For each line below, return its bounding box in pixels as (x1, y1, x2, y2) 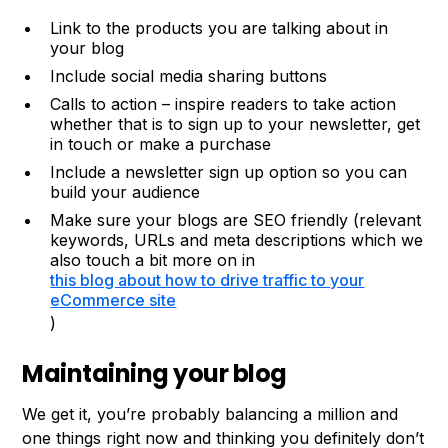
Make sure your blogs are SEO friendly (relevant (50, 209, 422, 230)
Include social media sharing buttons (50, 65, 328, 86)
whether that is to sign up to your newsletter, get (50, 113, 421, 134)
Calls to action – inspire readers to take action (50, 93, 397, 114)
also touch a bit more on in (50, 249, 256, 270)
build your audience (50, 181, 201, 202)
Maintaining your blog (22, 357, 287, 391)
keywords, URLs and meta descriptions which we (50, 229, 424, 250)
